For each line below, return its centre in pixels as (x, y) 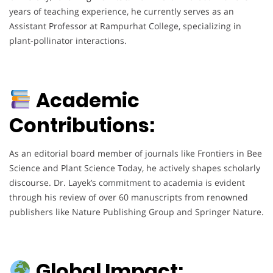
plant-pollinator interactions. (68, 41)
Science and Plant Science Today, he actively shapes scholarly (135, 168)
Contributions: (82, 125)
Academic (88, 100)
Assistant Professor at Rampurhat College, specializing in (125, 26)
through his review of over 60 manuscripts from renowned (129, 197)
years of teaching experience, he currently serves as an (122, 12)
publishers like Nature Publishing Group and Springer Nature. (136, 211)
